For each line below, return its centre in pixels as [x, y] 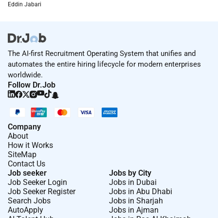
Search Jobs [29, 201]
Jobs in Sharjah [136, 201]
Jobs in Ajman [134, 210]
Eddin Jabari [25, 5]
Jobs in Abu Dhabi [141, 192]
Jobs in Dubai [133, 182]
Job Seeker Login [37, 182]
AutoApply [26, 210]
